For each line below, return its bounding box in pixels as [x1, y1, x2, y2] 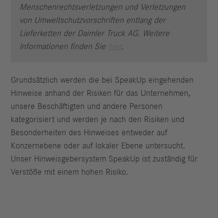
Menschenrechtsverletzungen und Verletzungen [19, 2, 186, 12]
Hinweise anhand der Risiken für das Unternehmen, [11, 89, 191, 98]
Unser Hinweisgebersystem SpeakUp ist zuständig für [11, 154, 198, 163]
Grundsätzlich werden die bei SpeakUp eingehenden [11, 75, 194, 85]
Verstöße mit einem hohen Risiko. [11, 167, 129, 177]
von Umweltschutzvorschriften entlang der [19, 16, 166, 25]
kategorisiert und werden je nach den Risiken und [11, 115, 185, 124]
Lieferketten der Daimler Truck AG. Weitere [19, 29, 170, 38]
